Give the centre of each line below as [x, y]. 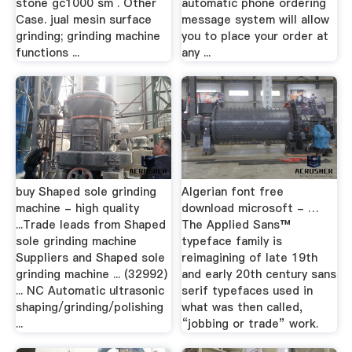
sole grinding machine [76, 241]
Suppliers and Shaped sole [90, 258]
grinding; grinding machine [88, 36]
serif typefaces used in [247, 291]
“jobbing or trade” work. [250, 324]
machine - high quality [77, 208]
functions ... [47, 52]
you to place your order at [255, 36]
